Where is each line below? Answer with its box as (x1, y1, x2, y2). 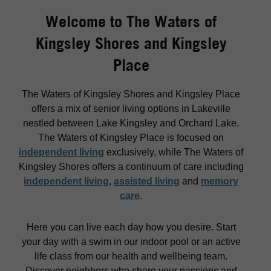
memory (201, 176, 238, 187)
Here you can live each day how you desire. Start (26, 222, 236, 233)
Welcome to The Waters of (45, 12, 217, 31)
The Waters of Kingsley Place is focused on (38, 132, 224, 143)
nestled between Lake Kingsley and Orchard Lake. (23, 118, 239, 129)
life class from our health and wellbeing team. (34, 251, 227, 262)
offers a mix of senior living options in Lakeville (31, 103, 230, 114)
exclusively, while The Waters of (104, 147, 243, 158)
